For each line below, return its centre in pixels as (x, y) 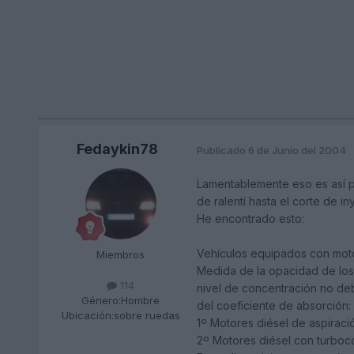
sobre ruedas (147, 316)
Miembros (121, 255)
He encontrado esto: (250, 219)
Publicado (222, 150)
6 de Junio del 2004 (297, 150)
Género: (102, 301)
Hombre (141, 301)
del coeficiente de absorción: (273, 306)
